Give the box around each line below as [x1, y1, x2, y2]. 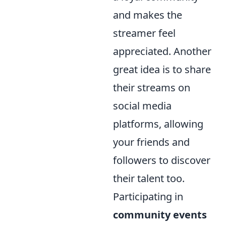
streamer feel [113, 26, 176, 40]
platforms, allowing [113, 117, 203, 131]
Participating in [113, 190, 183, 203]
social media [113, 99, 172, 112]
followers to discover [113, 153, 210, 167]
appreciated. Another [113, 44, 211, 58]
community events [113, 208, 207, 221]
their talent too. [113, 172, 185, 185]
